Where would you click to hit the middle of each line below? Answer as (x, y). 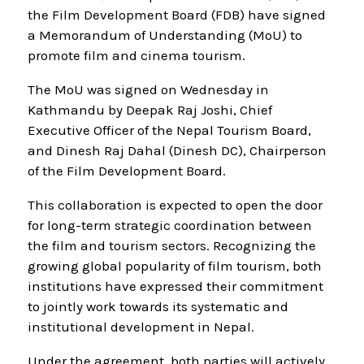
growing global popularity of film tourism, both (175, 266)
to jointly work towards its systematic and (158, 307)
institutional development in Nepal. (141, 327)
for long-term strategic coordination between (170, 225)
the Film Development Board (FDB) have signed (177, 15)
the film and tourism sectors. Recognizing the (172, 246)
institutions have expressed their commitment (176, 286)
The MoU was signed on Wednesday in (149, 90)
